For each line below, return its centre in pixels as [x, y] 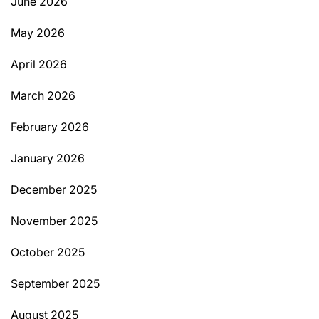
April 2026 [39, 64]
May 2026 [38, 32]
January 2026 [48, 158]
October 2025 [48, 252]
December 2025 [54, 189]
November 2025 [54, 220]
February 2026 [50, 126]
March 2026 [43, 95]
